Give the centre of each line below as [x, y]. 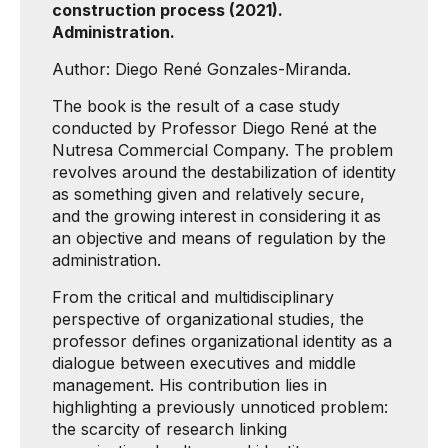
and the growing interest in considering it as [216, 216]
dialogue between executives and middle [204, 363]
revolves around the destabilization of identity [224, 172]
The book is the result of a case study [196, 106]
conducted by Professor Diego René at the [214, 128]
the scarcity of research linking [169, 429]
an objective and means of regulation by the [219, 238]
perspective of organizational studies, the [208, 319]
